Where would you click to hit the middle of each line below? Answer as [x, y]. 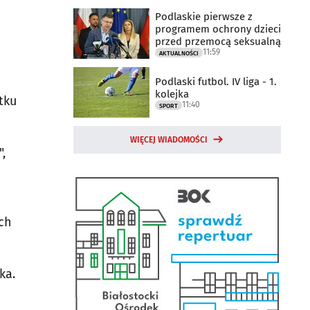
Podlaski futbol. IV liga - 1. [216, 81]
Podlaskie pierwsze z [204, 16]
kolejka [172, 94]
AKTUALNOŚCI [179, 53]
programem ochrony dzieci [218, 29]
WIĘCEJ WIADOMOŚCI [169, 140]
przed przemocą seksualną [218, 41]
